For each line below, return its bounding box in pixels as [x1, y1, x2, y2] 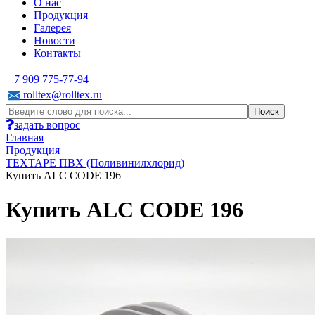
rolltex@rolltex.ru [20, 89, 102, 101]
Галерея [34, 22, 71, 34]
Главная [6, 131, 44, 143]
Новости [34, 34, 75, 46]
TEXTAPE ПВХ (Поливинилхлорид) [6, 157, 184, 169]
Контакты [34, 47, 81, 59]
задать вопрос [14, 119, 80, 131]
